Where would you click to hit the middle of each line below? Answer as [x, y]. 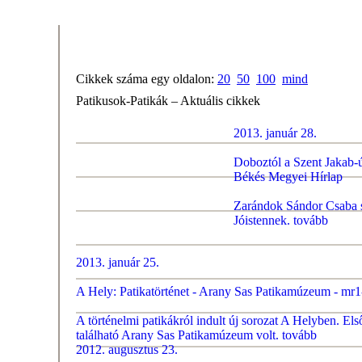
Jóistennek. [262, 220]
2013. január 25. [118, 262]
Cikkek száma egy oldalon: [147, 79]
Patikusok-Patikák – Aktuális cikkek [168, 101]
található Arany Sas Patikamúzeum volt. [177, 335]
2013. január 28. [275, 133]
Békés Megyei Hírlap [288, 177]
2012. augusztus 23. [127, 349]
